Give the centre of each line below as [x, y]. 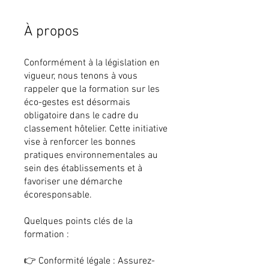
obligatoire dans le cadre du [81, 116]
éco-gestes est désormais [77, 103]
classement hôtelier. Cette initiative [96, 129]
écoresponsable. [58, 195]
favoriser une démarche [73, 182]
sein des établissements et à [83, 169]
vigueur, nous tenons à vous [81, 77]
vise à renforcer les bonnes [80, 143]
